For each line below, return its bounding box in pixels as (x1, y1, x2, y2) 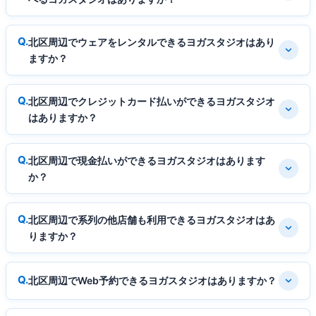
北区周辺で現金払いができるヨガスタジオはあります (28, 154, 265, 166)
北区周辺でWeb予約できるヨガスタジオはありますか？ (28, 274, 276, 287)
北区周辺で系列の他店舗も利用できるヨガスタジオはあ (28, 213, 275, 226)
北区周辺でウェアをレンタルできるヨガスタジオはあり (28, 35, 275, 48)
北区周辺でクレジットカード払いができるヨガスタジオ (28, 95, 275, 107)
